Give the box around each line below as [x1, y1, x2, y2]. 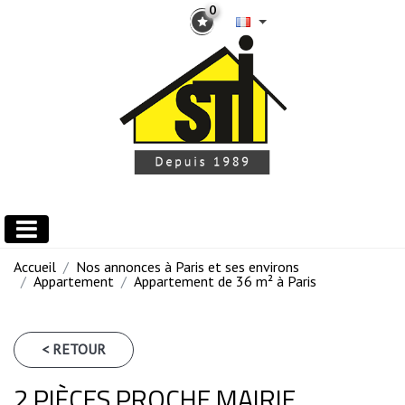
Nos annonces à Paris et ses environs [76, 258, 299, 277]
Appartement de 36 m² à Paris [134, 272, 316, 291]
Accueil [14, 258, 56, 277]
